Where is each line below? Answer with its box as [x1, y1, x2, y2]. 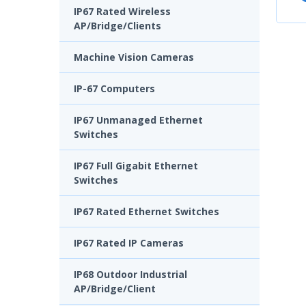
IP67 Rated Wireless [74, 4, 171, 18]
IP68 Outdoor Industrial [74, 267, 187, 281]
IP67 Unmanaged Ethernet [74, 113, 203, 126]
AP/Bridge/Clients [74, 18, 161, 32]
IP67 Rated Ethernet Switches [74, 204, 219, 218]
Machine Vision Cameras [74, 50, 194, 64]
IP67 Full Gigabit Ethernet [74, 158, 198, 172]
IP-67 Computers [74, 81, 155, 95]
